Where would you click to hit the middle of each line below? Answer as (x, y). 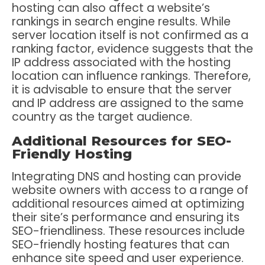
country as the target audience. (102, 117)
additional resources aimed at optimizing (128, 203)
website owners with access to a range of (130, 190)
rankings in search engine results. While (121, 22)
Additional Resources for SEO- (122, 140)
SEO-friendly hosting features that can (121, 244)
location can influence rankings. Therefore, (131, 76)
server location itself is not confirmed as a (130, 35)
